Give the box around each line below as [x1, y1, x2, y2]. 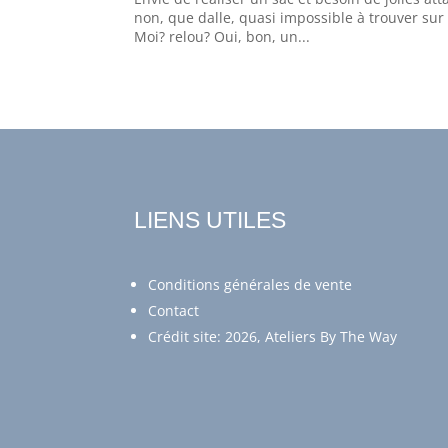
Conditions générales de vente [148, 274, 353, 294]
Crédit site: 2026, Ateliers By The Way [148, 326, 398, 346]
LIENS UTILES [134, 207, 287, 234]
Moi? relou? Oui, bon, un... [134, 26, 311, 46]
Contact [148, 300, 200, 320]
